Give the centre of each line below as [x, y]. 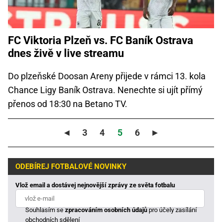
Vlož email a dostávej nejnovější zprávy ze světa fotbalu [95, 185]
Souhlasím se [45, 210]
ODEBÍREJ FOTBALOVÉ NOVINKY [71, 167]
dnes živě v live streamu [66, 53]
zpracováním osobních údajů [106, 210]
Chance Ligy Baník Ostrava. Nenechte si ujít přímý [105, 90]
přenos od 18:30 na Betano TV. [68, 104]
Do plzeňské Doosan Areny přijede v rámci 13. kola [107, 76]
